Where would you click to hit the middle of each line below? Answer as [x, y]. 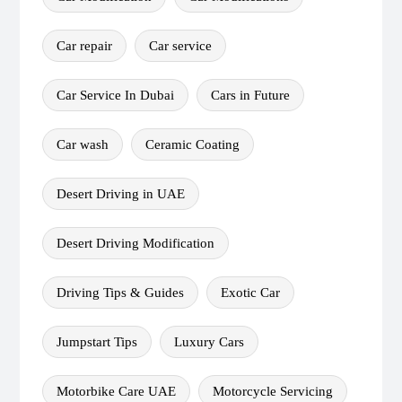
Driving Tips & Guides [120, 293]
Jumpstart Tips [97, 342]
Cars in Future [250, 96]
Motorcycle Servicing [273, 392]
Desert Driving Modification [135, 244]
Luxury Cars [209, 342]
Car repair [84, 46]
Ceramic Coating [192, 145]
